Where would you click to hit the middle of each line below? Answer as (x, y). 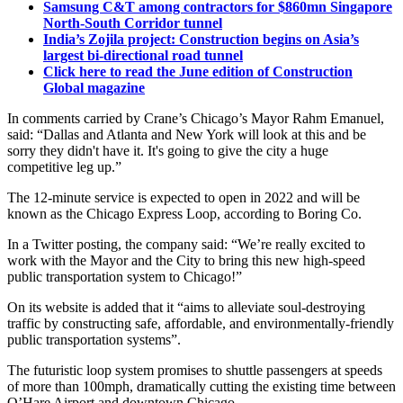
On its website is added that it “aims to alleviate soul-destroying (186, 308)
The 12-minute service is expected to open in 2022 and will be (184, 198)
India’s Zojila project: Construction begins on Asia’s (201, 40)
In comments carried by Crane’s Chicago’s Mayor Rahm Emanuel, (196, 119)
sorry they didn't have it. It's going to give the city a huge (168, 151)
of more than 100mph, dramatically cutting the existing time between (201, 387)
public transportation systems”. (94, 340)
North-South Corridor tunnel (133, 23)
